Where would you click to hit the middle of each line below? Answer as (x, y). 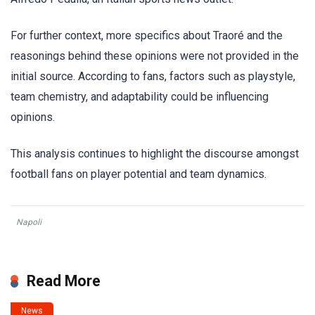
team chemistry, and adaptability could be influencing (140, 97)
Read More (64, 281)
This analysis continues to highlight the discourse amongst (155, 154)
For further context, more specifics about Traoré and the (147, 36)
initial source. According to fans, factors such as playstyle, (153, 77)
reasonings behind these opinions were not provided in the (155, 56)
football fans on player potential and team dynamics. (139, 174)
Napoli (29, 223)
